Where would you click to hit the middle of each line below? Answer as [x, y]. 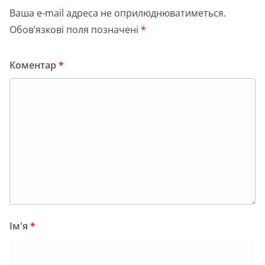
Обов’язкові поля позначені [75, 30]
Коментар [34, 65]
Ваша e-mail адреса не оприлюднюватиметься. [118, 13]
